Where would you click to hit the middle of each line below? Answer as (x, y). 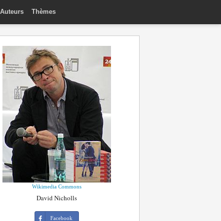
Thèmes (44, 11)
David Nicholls (57, 198)
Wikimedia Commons (57, 186)
